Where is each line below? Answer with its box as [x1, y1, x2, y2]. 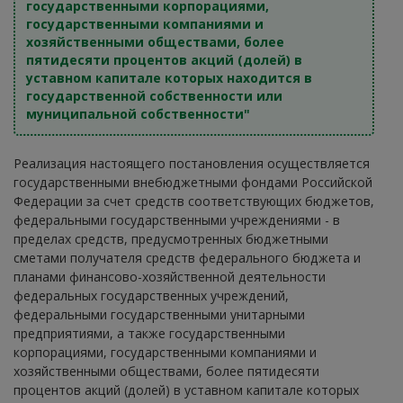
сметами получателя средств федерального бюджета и [13, 249, 361, 266]
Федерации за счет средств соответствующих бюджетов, [13, 193, 374, 210]
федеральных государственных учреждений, [13, 287, 289, 304]
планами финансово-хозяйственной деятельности [13, 268, 326, 285]
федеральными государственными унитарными [13, 306, 305, 323]
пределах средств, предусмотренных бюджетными [13, 230, 328, 247]
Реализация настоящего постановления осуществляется [13, 155, 370, 172]
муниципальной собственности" [26, 105, 250, 122]
